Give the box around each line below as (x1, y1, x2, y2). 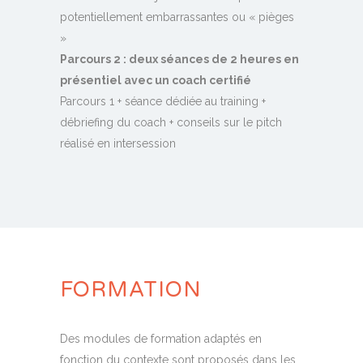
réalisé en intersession (60, 137, 176, 151)
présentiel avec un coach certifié (60, 74, 251, 88)
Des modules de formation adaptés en (60, 332, 262, 346)
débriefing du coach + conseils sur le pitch (60, 116, 282, 130)
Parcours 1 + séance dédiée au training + (60, 95, 266, 109)
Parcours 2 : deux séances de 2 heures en (60, 53, 299, 66)
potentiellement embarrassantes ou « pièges (60, 11, 294, 24)
